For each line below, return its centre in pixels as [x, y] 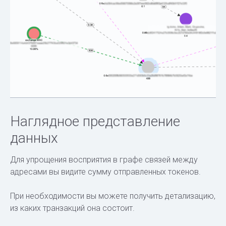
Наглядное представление [95, 121]
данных [34, 138]
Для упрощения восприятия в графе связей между [104, 159]
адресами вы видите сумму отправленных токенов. [105, 172]
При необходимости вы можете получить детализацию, [113, 196]
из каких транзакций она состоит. [72, 208]
